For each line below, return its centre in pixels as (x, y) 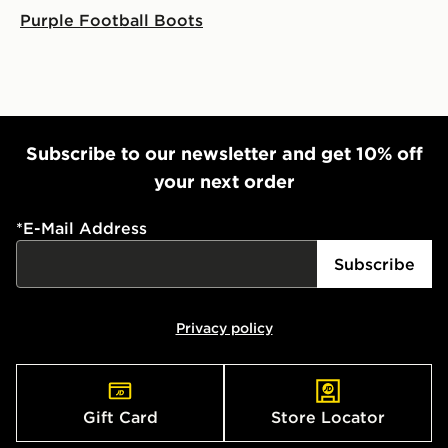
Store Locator (328, 417)
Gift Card (120, 417)
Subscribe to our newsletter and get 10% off (224, 153)
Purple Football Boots (111, 20)
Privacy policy (224, 328)
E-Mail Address (85, 228)
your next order (224, 181)
